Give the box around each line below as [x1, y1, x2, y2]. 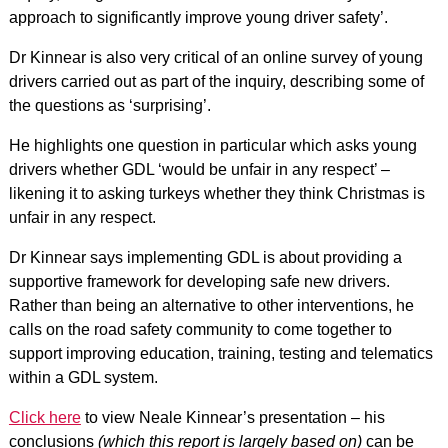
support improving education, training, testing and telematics [8, 345, 433, 362]
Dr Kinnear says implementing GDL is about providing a [8, 249, 402, 266]
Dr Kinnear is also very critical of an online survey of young [8, 49, 423, 66]
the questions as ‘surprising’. [8, 97, 211, 114]
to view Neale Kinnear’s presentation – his [80, 409, 385, 426]
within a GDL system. [8, 369, 158, 386]
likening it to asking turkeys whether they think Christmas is [8, 185, 425, 202]
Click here [8, 409, 81, 426]
